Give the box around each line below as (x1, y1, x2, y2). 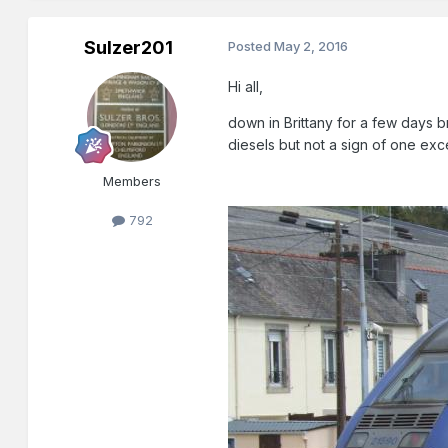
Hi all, (228, 78, 264, 96)
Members (103, 173, 162, 190)
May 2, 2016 (274, 38, 349, 55)
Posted (228, 38, 275, 55)
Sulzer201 (83, 37, 173, 59)
